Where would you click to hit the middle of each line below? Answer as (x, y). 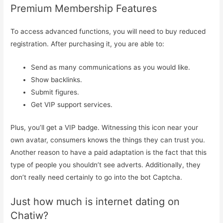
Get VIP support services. (72, 105)
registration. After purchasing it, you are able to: (88, 44)
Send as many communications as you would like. (111, 67)
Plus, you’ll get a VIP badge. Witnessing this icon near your (105, 127)
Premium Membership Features (84, 9)
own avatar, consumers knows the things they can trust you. (108, 140)
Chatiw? (30, 215)
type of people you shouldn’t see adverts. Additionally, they (106, 165)
